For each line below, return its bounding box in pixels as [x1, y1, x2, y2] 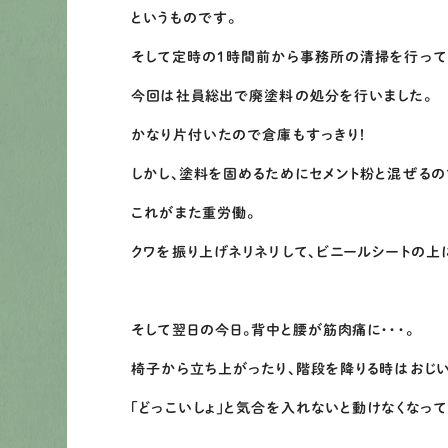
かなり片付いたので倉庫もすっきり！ [131, 128, 368, 142]
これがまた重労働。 [131, 206, 256, 220]
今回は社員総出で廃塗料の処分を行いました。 [131, 89, 432, 103]
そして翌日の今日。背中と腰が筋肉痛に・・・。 [131, 323, 414, 337]
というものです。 [131, 11, 237, 25]
